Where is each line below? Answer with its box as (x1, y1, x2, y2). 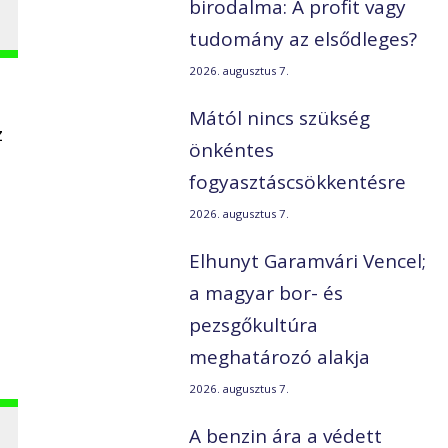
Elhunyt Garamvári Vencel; (189, 248, 427, 275)
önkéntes (189, 137, 275, 164)
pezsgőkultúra (189, 312, 319, 339)
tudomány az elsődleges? (189, 26, 418, 53)
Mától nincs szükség (189, 105, 371, 132)
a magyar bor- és (189, 280, 344, 307)
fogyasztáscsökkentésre (189, 169, 407, 196)
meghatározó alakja (189, 344, 371, 371)
